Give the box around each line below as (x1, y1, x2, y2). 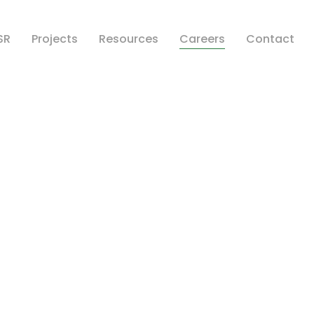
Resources (99, 30, 158, 47)
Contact (246, 30, 294, 47)
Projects (32, 30, 78, 47)
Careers (179, 30, 225, 47)
